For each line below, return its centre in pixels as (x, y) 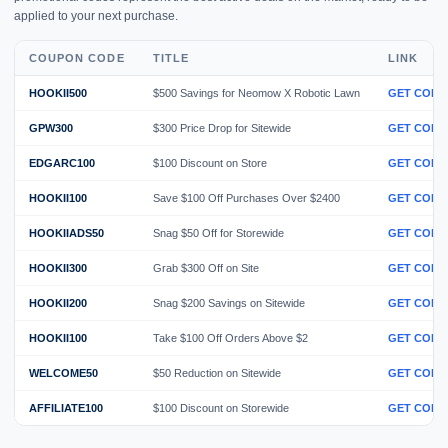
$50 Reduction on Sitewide (217, 372)
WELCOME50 (63, 372)
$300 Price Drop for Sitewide (222, 127)
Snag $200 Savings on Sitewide (229, 302)
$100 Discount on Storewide (221, 407)
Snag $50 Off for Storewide (218, 232)
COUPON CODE (77, 57)
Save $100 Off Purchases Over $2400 (246, 197)
